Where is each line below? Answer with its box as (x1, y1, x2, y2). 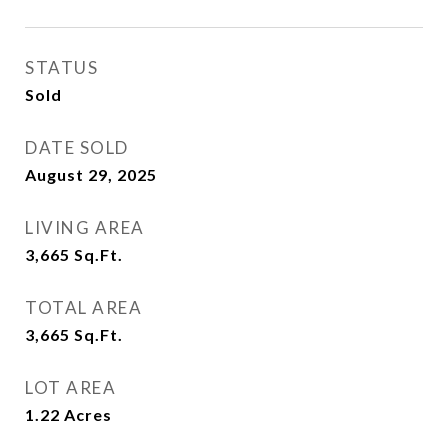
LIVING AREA (25, 217, 145, 238)
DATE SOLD (25, 137, 129, 158)
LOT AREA (25, 377, 116, 398)
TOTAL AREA (25, 297, 142, 318)
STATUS (25, 57, 98, 78)
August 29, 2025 (25, 165, 157, 184)
